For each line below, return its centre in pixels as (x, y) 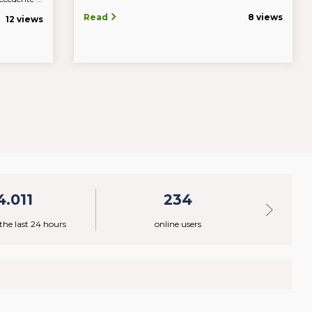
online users (178, 224)
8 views (265, 17)
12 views (25, 19)
